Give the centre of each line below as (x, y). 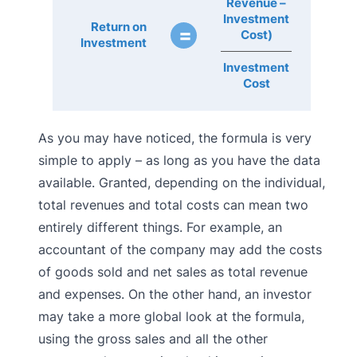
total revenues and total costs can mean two (173, 204)
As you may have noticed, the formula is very (175, 137)
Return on (119, 26)
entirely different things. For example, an (160, 227)
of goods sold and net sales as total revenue (173, 271)
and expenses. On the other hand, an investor (175, 294)
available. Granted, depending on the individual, (182, 182)
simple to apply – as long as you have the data (179, 160)
